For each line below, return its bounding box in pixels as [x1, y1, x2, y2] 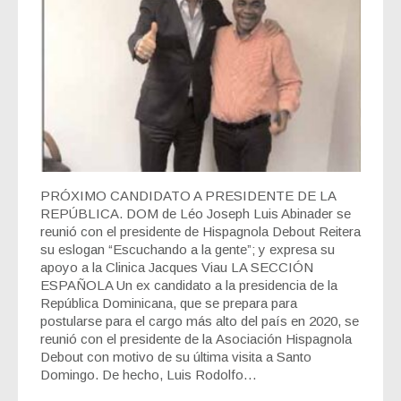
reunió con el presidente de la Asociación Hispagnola [40, 330, 352, 346]
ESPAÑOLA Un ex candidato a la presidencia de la [40, 277, 337, 293]
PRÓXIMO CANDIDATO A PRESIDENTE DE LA [40, 187, 336, 203]
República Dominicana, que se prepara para [40, 294, 297, 311]
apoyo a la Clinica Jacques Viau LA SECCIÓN [40, 259, 313, 275]
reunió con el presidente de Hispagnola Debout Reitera [40, 223, 361, 239]
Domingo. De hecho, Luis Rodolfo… [40, 366, 257, 382]
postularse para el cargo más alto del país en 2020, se [40, 312, 359, 328]
